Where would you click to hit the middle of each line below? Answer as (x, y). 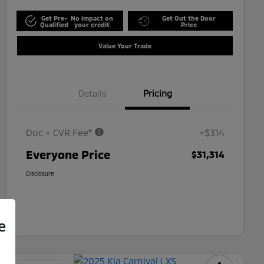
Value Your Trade (125, 46)
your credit (92, 24)
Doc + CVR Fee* (60, 133)
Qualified (55, 24)
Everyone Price (68, 155)
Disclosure (40, 174)
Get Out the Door (189, 18)
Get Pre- (55, 18)
